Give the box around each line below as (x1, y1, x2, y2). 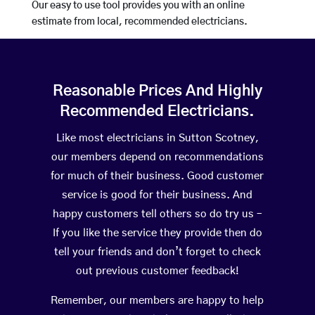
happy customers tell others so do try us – (52, 209, 262, 220)
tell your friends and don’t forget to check (53, 247, 261, 258)
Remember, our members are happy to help (51, 295, 264, 307)
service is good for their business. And (62, 190, 253, 201)
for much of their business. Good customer (51, 171, 264, 182)
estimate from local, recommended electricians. (31, 17, 247, 27)
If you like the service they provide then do (52, 228, 262, 239)
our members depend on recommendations (51, 152, 264, 163)
